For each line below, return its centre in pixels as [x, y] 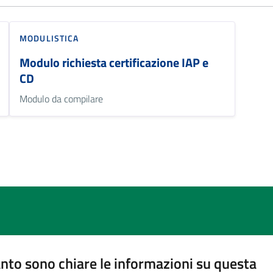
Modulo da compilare [62, 98]
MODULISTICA [49, 38]
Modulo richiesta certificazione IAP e [114, 62]
